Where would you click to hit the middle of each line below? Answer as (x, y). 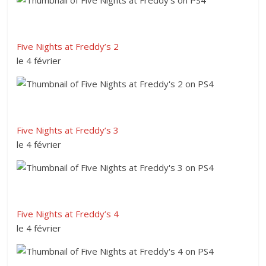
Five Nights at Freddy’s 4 (68, 213)
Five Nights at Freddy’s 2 (68, 46)
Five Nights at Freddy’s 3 (68, 130)
